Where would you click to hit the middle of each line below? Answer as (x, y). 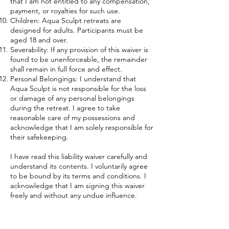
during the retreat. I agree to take (65, 108)
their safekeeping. (39, 137)
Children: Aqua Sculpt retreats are (66, 20)
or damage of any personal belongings (72, 98)
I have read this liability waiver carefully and (79, 156)
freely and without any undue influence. (74, 195)
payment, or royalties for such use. (65, 10)
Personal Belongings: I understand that (73, 78)
